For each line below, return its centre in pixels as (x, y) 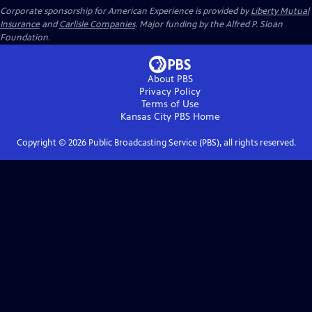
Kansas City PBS (155, 117)
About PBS (170, 79)
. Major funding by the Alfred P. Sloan (209, 24)
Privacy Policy (170, 92)
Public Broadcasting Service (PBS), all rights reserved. (191, 143)
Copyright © (42, 143)
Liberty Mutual (280, 11)
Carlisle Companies (97, 24)
